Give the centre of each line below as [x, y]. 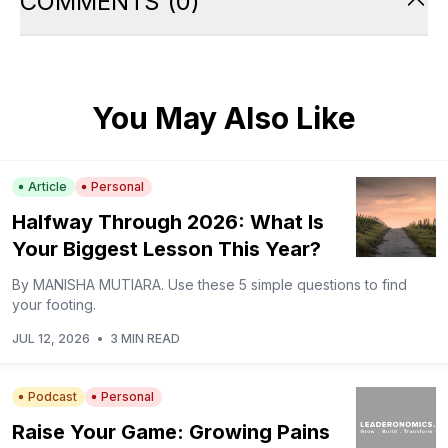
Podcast [52, 396]
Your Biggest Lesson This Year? [166, 248]
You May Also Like [224, 117]
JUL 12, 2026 [51, 338]
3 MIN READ [145, 338]
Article [47, 186]
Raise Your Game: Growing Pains [171, 431]
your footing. [54, 304]
